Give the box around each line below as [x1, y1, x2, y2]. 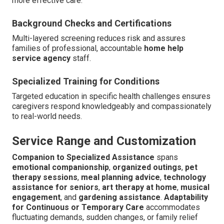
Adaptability [164, 192, 208, 202]
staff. [70, 53, 91, 63]
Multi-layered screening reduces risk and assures [12, 33, 185, 43]
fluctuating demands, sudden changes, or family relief [12, 212, 198, 222]
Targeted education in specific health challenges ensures [12, 91, 210, 101]
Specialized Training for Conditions [12, 75, 159, 86]
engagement [12, 192, 60, 202]
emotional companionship [12, 162, 109, 172]
